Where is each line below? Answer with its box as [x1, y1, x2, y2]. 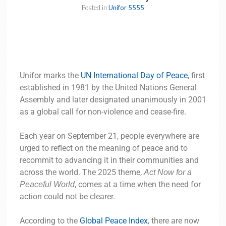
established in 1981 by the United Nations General [19, 83, 197, 93]
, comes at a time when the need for [74, 180, 201, 190]
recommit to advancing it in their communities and [19, 155, 199, 165]
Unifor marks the [19, 71, 81, 81]
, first [187, 71, 205, 81]
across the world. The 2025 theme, [19, 167, 144, 178]
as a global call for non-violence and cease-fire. [19, 107, 186, 117]
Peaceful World [19, 180, 75, 189]
